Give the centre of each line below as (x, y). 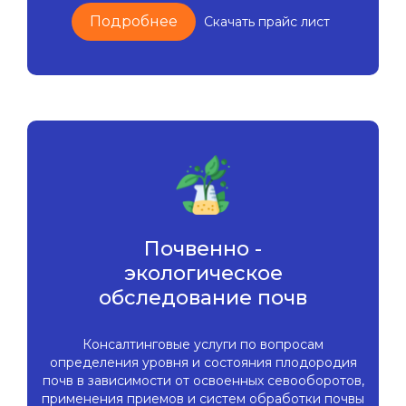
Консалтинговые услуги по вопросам (203, 345)
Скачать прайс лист (267, 22)
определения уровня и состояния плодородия (203, 363)
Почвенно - (203, 249)
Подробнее (134, 22)
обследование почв (203, 298)
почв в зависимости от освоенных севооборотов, (203, 381)
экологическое (203, 274)
